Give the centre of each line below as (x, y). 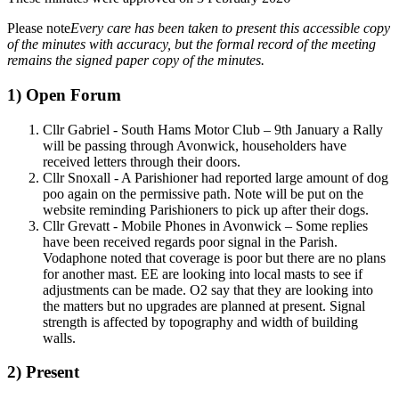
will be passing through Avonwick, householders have (195, 145)
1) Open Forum (64, 94)
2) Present (43, 372)
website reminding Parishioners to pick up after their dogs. (206, 209)
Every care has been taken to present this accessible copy (230, 28)
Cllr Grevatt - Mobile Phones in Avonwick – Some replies (205, 225)
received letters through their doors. (142, 161)
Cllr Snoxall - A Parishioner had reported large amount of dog (216, 177)
